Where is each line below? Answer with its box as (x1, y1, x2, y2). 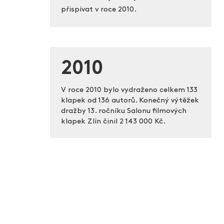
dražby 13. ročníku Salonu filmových (60, 107, 186, 115)
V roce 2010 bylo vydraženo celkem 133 (60, 86, 197, 94)
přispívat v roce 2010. (60, 6, 136, 14)
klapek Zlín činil (60, 118, 119, 126)
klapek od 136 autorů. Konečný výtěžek (60, 97, 199, 105)
